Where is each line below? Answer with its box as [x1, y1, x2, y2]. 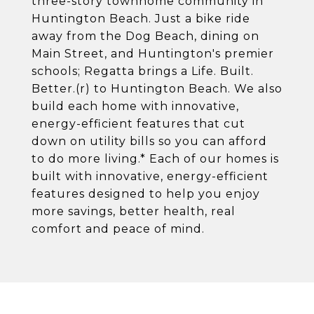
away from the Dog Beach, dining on [32, 29, 259, 43]
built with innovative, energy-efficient [32, 170, 268, 183]
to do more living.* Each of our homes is [32, 152, 279, 165]
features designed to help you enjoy [32, 187, 260, 200]
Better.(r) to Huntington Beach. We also [32, 82, 282, 95]
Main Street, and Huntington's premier [32, 47, 274, 60]
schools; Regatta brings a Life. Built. [32, 64, 254, 78]
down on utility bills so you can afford [32, 135, 267, 148]
